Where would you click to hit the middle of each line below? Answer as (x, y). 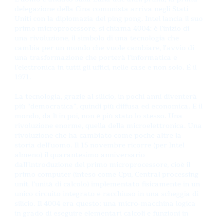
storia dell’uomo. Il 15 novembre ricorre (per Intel (100, 145)
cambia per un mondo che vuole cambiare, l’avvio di (104, 48)
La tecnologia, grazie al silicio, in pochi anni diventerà (106, 96)
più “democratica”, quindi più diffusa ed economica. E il (109, 106)
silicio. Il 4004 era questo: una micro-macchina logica (105, 203)
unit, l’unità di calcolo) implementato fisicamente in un (107, 184)
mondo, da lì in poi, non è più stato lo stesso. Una (99, 116)
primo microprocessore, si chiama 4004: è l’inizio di (102, 28)
